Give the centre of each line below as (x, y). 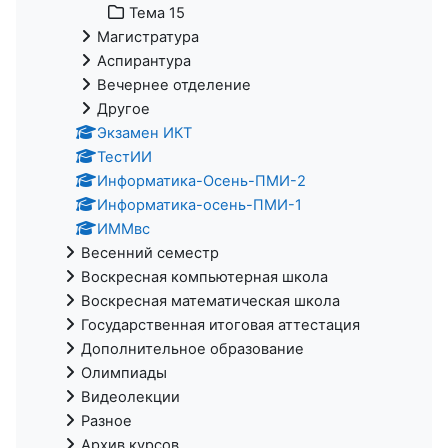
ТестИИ (124, 156)
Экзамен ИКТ (144, 132)
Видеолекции (130, 396)
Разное (106, 420)
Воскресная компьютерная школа (204, 276)
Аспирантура (144, 60)
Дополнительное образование (192, 348)
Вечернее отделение (174, 84)
